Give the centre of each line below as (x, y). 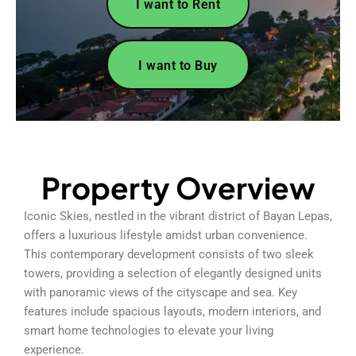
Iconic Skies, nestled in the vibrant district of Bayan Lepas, (178, 216)
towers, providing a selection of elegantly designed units (173, 273)
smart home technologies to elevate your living (149, 330)
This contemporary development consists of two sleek (169, 254)
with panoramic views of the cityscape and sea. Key (161, 292)
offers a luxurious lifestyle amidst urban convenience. (166, 235)
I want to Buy (178, 65)
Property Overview (178, 187)
